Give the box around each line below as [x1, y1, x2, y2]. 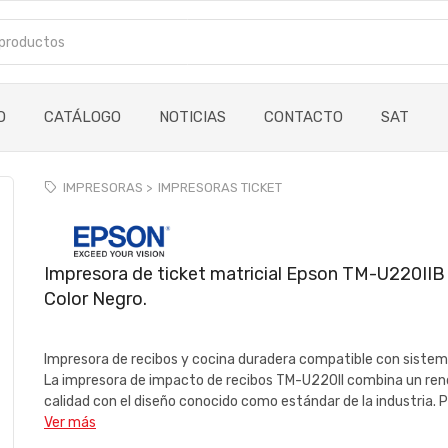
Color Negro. [44, 287, 147, 310]
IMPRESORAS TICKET [158, 179, 282, 195]
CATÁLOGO [44, 108, 121, 126]
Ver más [44, 413, 96, 431]
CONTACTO [264, 108, 343, 126]
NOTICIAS [159, 108, 226, 126]
